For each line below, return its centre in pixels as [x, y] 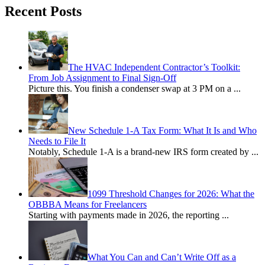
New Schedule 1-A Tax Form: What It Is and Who [162, 131]
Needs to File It [57, 141]
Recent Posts [43, 11]
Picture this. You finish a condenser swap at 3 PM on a [131, 89]
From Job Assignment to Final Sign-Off [102, 78]
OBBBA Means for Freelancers [88, 205]
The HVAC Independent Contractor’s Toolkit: [154, 67]
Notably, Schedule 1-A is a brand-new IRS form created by [140, 152]
